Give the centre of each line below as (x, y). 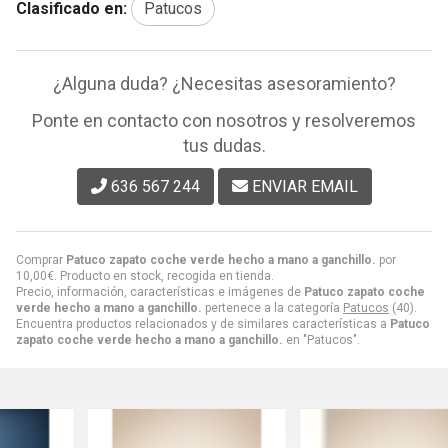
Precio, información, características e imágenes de (160, 291)
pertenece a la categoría (272, 307)
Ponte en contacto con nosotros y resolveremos (224, 120)
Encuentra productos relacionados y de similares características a (203, 323)
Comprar (41, 259)
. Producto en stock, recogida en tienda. (164, 275)
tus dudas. (224, 145)
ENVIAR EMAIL (304, 186)
